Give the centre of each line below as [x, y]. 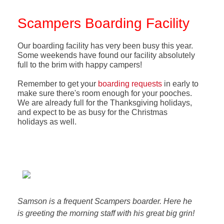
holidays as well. [47, 121]
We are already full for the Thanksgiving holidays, [104, 102]
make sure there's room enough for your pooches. [104, 93]
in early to [180, 83]
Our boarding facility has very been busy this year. [105, 45]
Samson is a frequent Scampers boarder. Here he [104, 201]
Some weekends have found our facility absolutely [106, 55]
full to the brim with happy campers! [79, 64]
